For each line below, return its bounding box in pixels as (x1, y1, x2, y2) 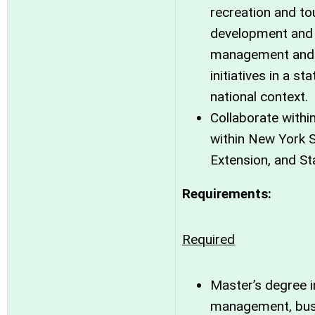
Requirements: (182, 186, 271, 202)
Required (182, 231, 235, 247)
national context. (210, 89, 308, 105)
